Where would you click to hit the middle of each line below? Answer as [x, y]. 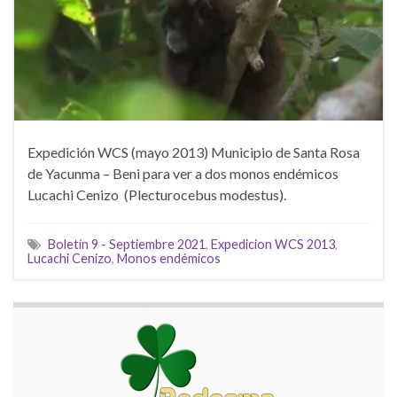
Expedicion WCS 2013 [273, 244]
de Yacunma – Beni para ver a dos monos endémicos [183, 173]
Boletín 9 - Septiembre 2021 [127, 244]
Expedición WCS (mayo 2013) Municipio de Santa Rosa [194, 152]
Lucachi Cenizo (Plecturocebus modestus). [157, 194]
